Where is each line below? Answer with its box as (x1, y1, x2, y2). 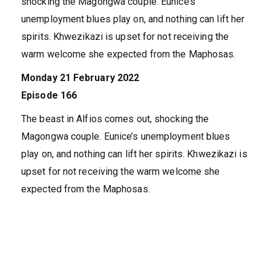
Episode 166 (21, 90, 77, 102)
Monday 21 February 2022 (21, 72, 140, 84)
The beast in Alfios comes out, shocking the (21, 113, 209, 125)
